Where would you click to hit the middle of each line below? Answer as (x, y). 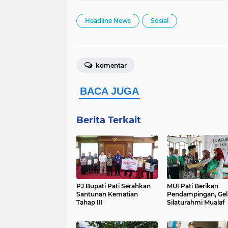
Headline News (108, 21)
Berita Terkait (109, 120)
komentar (110, 66)
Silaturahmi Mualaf (195, 203)
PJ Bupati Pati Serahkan (113, 186)
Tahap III (90, 203)
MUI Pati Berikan (192, 186)
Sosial (160, 21)
